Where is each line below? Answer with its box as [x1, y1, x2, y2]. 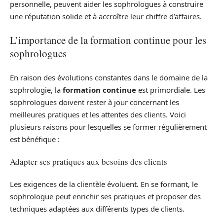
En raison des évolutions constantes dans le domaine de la [10, 72, 208, 82]
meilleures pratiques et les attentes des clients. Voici [10, 109, 186, 119]
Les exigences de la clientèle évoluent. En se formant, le [10, 179, 198, 189]
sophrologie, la [10, 84, 63, 95]
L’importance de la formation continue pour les [10, 33, 206, 47]
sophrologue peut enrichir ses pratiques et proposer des [10, 191, 201, 201]
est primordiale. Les [136, 84, 205, 95]
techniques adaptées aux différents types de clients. [10, 203, 184, 214]
